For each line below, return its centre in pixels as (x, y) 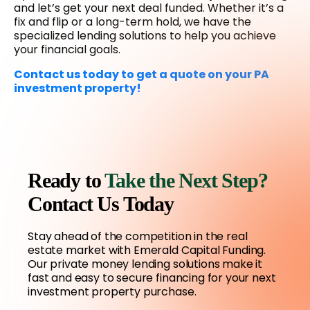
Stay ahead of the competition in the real (138, 237)
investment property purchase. (112, 292)
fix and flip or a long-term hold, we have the (133, 22)
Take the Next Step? (186, 181)
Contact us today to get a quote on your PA (142, 75)
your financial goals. (67, 50)
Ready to (66, 181)
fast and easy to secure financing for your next (152, 278)
